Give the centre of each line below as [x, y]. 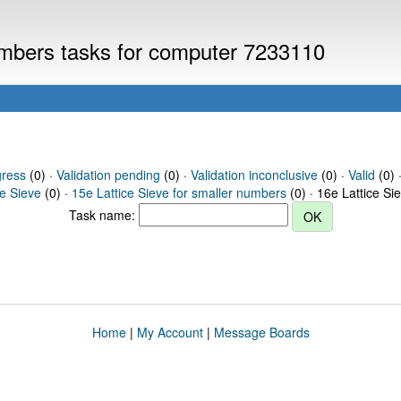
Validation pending [108, 175]
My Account [170, 332]
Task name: [103, 214]
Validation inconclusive [254, 175]
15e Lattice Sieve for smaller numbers [179, 192]
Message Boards [261, 332]
